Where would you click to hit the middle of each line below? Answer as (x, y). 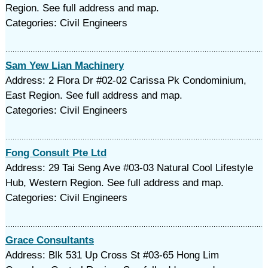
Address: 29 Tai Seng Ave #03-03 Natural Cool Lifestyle (129, 168)
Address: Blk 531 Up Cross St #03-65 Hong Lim (112, 255)
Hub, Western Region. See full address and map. (114, 183)
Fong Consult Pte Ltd (56, 153)
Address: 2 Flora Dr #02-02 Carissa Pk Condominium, (126, 80)
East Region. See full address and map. (94, 95)
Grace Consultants (49, 240)
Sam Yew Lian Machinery (64, 66)
